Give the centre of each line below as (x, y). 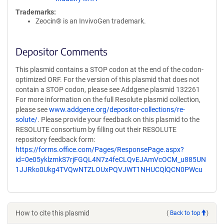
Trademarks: (36, 12)
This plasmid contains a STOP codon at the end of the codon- (109, 69)
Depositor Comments (61, 51)
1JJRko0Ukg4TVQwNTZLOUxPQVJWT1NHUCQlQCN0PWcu (109, 169)
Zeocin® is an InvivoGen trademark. (91, 21)
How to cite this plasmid (52, 213)
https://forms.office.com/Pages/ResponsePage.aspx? (100, 149)
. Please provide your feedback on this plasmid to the (118, 119)
